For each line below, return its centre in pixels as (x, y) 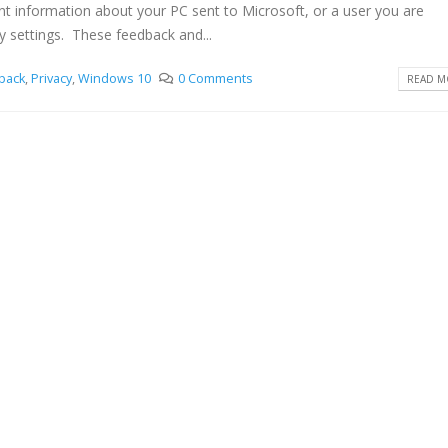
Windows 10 (115, 78)
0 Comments (215, 78)
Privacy (52, 78)
